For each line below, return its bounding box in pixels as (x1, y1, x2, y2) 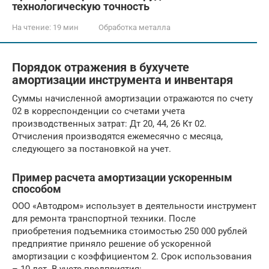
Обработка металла (98, 23, 171, 32)
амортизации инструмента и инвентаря (12, 73, 233, 87)
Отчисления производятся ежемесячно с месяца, (12, 130, 223, 142)
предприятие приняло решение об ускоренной (12, 238, 211, 249)
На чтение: (12, 23, 51, 32)
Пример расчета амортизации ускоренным (12, 171, 232, 184)
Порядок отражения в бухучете (12, 61, 189, 74)
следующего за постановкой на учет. (12, 143, 171, 154)
